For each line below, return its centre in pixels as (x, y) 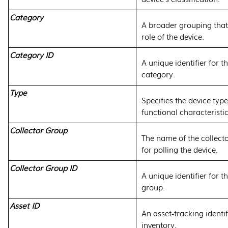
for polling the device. (180, 149)
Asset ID (24, 205)
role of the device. (173, 36)
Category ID (31, 54)
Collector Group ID (43, 167)
